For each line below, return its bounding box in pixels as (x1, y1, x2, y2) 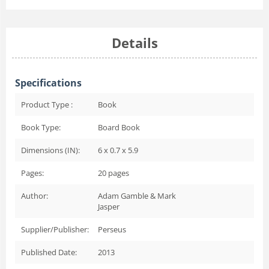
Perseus (98, 223, 126, 235)
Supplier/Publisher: (21, 223, 89, 235)
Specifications (15, 76, 82, 89)
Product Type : (21, 98, 73, 110)
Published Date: (21, 246, 77, 258)
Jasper (98, 201, 119, 212)
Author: (21, 190, 48, 201)
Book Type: (21, 121, 61, 133)
